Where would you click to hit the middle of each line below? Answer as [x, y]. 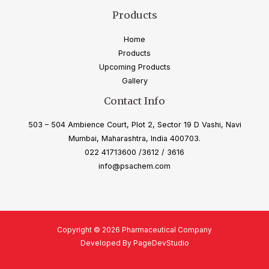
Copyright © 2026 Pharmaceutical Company [134, 230]
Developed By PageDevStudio [134, 243]
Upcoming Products [134, 67]
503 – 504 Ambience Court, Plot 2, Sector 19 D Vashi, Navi [134, 125]
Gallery [134, 80]
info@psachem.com [134, 166]
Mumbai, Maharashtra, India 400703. [134, 139]
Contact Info [134, 101]
